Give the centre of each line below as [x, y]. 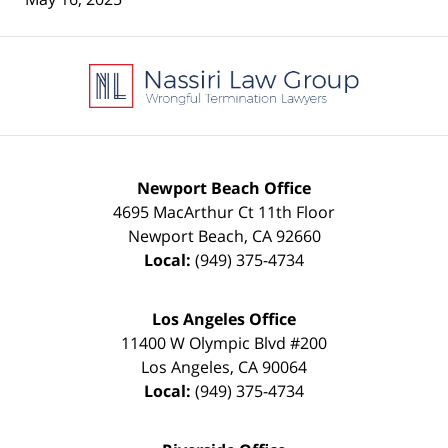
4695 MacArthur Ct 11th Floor [224, 211]
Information [268, 70]
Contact [252, 46]
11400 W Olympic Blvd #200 [224, 342]
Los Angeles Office [224, 318]
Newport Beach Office [224, 187]
